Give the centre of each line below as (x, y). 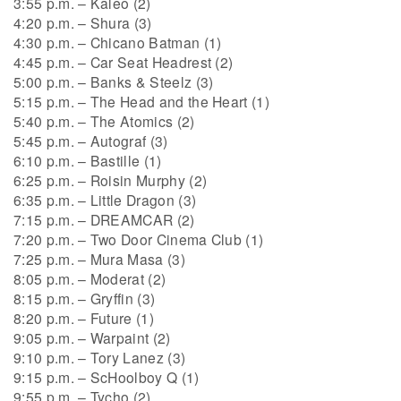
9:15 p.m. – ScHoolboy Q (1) (107, 377)
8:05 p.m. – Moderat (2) (90, 279)
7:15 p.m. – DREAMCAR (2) (104, 220)
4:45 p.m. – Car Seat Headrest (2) (124, 62)
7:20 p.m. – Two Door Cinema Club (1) (139, 239)
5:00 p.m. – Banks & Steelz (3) (114, 82)
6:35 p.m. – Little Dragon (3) (105, 200)
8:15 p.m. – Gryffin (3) (85, 299)
